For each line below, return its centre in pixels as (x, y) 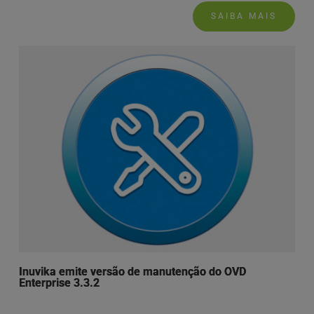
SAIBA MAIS (244, 16)
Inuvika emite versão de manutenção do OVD (132, 272)
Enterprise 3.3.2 (59, 283)
